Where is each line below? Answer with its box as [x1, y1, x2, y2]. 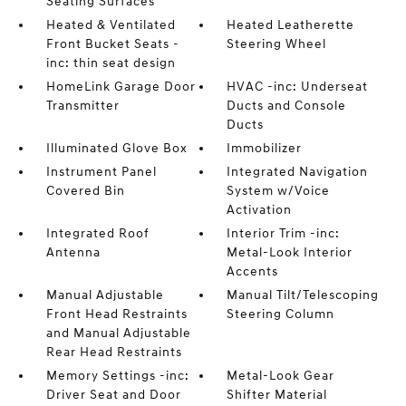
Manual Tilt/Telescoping [227, 287, 380, 303]
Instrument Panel [45, 164, 157, 179]
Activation [227, 202, 293, 217]
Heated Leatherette [227, 17, 355, 33]
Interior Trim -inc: [227, 226, 341, 241]
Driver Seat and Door [45, 387, 181, 402]
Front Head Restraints [45, 306, 188, 322]
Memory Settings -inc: [45, 368, 189, 383]
